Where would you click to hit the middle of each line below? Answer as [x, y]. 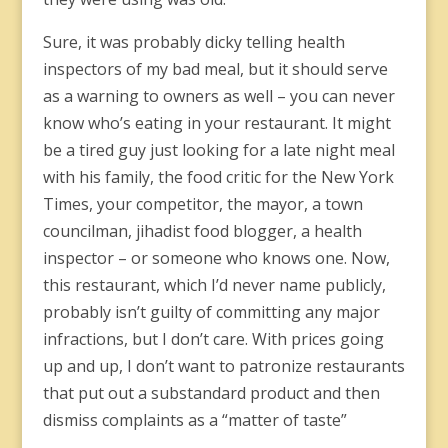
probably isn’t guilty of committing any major [211, 312]
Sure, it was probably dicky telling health [193, 42]
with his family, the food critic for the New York [218, 177]
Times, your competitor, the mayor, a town [202, 204]
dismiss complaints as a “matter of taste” [196, 420]
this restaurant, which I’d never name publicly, [214, 285]
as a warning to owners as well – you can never [218, 96]
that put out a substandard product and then [211, 393]
